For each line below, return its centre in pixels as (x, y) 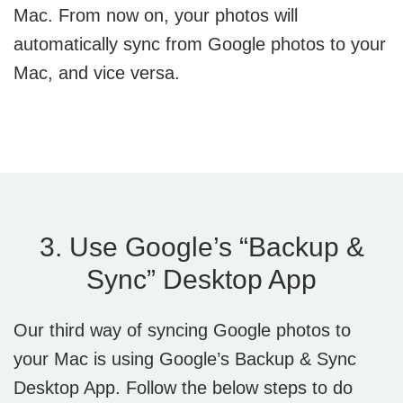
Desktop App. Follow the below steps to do (183, 387)
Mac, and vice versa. (97, 72)
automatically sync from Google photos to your (200, 44)
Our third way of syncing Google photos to (182, 330)
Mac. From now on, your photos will (156, 15)
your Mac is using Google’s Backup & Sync (185, 358)
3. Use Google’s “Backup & (201, 246)
